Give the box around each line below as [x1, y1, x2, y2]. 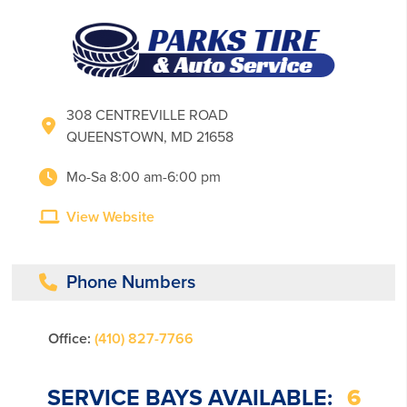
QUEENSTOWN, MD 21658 [66, 128, 234, 146]
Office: [48, 330, 92, 348]
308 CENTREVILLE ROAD [66, 106, 229, 124]
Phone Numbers [66, 272, 196, 293]
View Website [66, 208, 155, 226]
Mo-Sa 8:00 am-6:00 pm [66, 168, 222, 186]
